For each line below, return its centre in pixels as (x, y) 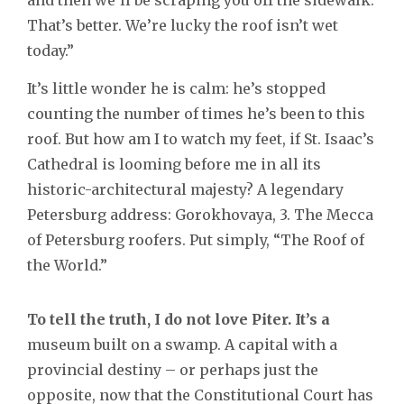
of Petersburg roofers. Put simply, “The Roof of (196, 239)
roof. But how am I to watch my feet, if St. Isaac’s (201, 138)
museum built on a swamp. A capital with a (182, 344)
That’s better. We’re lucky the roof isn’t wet (183, 25)
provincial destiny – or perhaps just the (173, 369)
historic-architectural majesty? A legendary (185, 189)
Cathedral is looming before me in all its (174, 164)
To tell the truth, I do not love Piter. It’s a (179, 319)
